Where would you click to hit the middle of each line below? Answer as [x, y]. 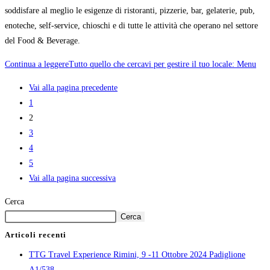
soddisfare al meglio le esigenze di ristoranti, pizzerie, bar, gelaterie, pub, [130, 10]
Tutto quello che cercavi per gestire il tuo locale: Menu [162, 64]
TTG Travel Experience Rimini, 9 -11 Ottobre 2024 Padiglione [137, 254]
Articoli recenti [36, 234]
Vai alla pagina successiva [72, 178]
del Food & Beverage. [42, 40]
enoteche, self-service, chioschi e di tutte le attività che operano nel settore [131, 25]
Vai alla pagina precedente [73, 87]
